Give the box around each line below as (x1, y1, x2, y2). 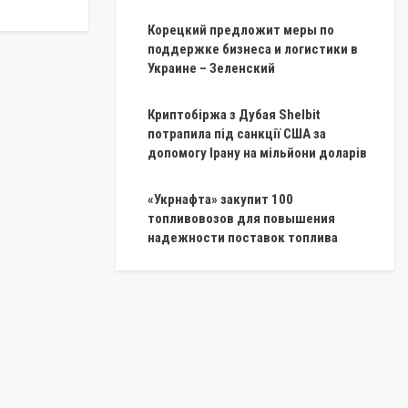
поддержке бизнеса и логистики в (148, 41, 358, 58)
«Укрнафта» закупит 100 (148, 191, 293, 209)
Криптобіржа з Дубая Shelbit (148, 107, 321, 124)
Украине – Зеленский (148, 60, 275, 77)
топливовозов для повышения (148, 210, 335, 228)
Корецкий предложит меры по (148, 22, 334, 39)
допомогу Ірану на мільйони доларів (148, 145, 367, 162)
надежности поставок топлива (148, 229, 338, 247)
